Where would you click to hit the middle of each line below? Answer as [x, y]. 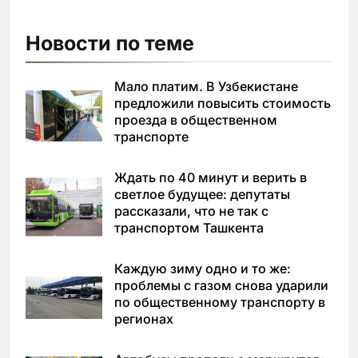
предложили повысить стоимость [223, 103]
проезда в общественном [196, 119]
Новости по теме [110, 43]
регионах [144, 318]
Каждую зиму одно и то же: [203, 268]
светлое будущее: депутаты [202, 194]
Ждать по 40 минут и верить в [211, 177]
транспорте [151, 136]
